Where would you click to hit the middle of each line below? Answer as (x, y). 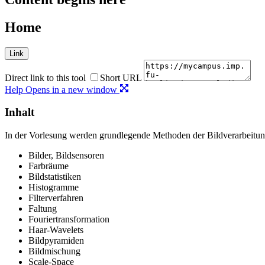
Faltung (43, 208)
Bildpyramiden (56, 240)
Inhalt (20, 112)
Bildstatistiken (55, 176)
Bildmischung (54, 251)
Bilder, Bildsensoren (66, 155)
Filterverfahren (56, 198)
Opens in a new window (71, 89)
